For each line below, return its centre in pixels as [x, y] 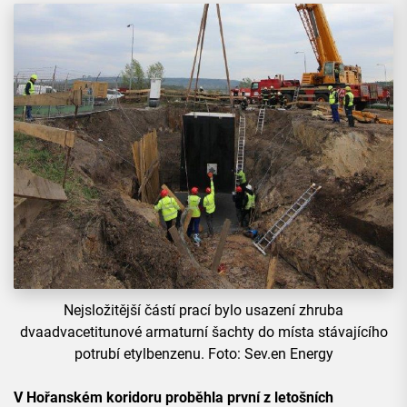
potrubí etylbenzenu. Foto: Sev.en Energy [203, 354]
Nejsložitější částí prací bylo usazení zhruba [203, 311]
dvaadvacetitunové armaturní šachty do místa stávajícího [203, 333]
